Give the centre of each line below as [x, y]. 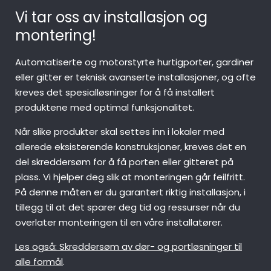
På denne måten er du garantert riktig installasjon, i [130, 192]
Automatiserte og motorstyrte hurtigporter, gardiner [134, 62]
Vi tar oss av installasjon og [111, 18]
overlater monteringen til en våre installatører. [119, 223]
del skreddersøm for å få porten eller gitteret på [124, 162]
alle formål [39, 262]
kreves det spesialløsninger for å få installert [115, 93]
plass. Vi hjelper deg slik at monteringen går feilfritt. [130, 177]
